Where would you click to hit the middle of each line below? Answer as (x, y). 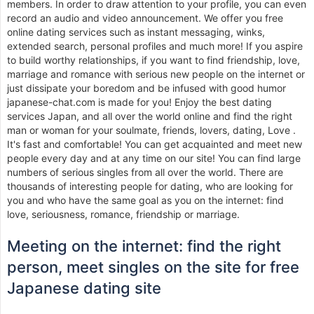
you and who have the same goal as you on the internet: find (145, 200)
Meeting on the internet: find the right (144, 246)
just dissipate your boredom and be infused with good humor (146, 88)
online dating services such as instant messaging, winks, (136, 32)
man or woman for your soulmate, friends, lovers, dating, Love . (151, 130)
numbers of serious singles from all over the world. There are (145, 172)
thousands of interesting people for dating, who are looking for (150, 186)
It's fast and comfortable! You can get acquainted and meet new (155, 144)
